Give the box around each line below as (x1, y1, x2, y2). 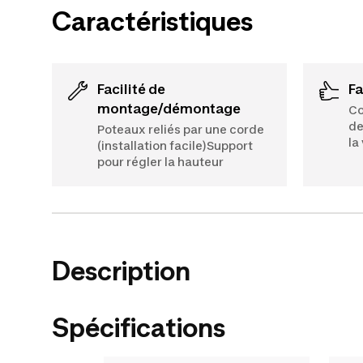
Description (52, 254, 190, 287)
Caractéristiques (52, 5, 253, 37)
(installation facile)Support (97, 138, 253, 152)
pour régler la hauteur (97, 154, 224, 169)
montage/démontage (97, 100, 241, 117)
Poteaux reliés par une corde (97, 122, 264, 136)
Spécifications (52, 311, 225, 344)
